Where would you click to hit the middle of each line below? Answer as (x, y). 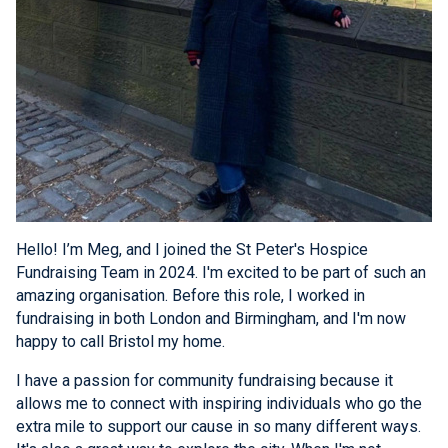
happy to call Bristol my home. (120, 341)
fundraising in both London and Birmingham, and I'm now (211, 318)
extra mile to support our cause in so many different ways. (218, 426)
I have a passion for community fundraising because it (204, 380)
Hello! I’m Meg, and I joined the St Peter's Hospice (192, 249)
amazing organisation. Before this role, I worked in (190, 295)
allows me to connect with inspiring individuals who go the (219, 403)
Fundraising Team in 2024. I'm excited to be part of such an (221, 272)
